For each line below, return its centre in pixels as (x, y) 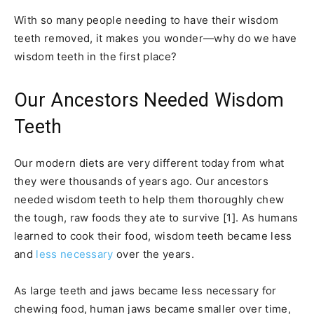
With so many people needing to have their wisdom (146, 20)
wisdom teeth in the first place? (96, 57)
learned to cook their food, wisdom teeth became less (153, 236)
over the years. (153, 254)
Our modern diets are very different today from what (149, 163)
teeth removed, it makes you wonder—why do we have (156, 39)
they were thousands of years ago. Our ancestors (142, 182)
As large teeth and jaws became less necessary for (145, 291)
